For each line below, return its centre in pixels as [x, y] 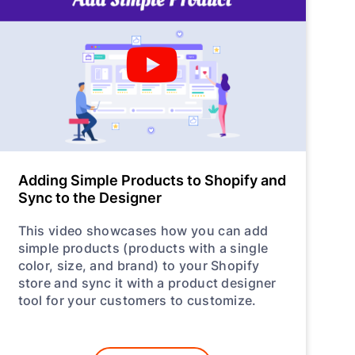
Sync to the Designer [90, 197]
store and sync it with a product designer [147, 282]
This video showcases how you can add [143, 230]
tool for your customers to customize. [137, 300]
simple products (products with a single [143, 247]
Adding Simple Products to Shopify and [152, 179]
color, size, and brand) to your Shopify [139, 265]
